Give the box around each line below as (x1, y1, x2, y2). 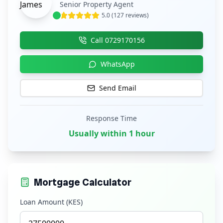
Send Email (99, 83, 136, 93)
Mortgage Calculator (34, 176, 131, 189)
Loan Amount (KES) (20, 197, 83, 207)
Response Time (86, 113, 137, 123)
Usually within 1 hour (68, 128, 155, 139)
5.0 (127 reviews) (102, 11, 149, 19)
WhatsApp (100, 59, 135, 69)
